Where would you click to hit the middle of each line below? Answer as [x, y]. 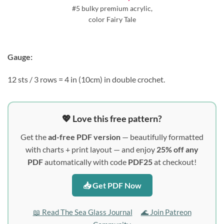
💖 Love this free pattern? [112, 119]
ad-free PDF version [84, 137]
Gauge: [20, 56]
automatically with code [85, 162]
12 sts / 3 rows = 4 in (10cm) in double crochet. [86, 79]
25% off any [177, 149]
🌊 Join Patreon [166, 212]
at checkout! [174, 162]
